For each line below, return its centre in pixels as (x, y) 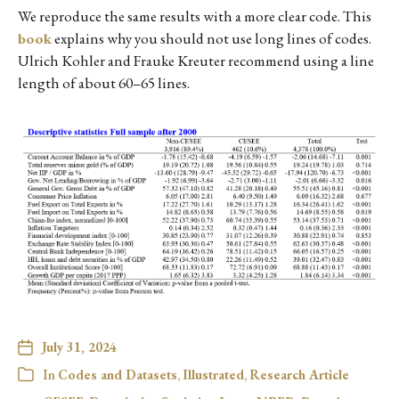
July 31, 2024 (79, 346)
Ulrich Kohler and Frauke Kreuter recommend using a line (196, 60)
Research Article (299, 374)
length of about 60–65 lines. (104, 82)
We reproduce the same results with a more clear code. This (195, 16)
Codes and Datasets (118, 374)
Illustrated (213, 374)
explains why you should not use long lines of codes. (212, 38)
